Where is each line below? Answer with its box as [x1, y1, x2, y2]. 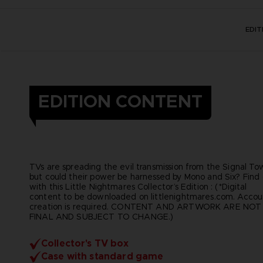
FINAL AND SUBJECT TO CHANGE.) [29, 211, 174, 222]
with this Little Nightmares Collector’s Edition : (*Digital [29, 181, 247, 192]
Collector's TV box [41, 237, 129, 249]
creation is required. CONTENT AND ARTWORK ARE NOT [29, 201, 262, 212]
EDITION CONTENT [38, 90, 203, 113]
